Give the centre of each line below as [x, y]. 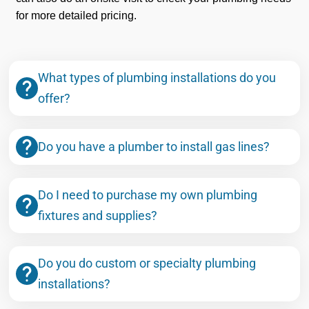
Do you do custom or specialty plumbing [147, 263]
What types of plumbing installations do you [157, 78]
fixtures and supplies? [98, 216]
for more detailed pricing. [78, 16]
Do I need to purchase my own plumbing [148, 195]
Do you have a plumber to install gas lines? [154, 147]
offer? [54, 99]
